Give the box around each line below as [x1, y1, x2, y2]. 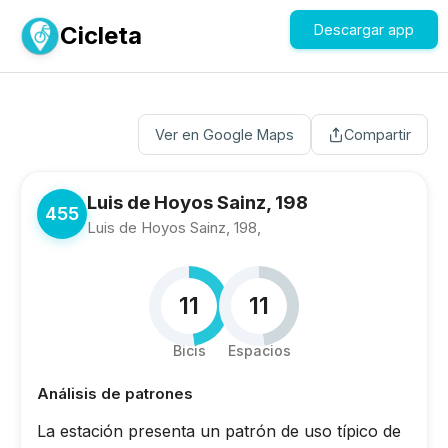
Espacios [227, 342, 291, 359]
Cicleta [60, 21, 142, 50]
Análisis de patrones [37, 384, 193, 403]
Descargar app [314, 21, 414, 38]
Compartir [344, 126, 411, 143]
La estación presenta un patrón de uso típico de [37, 421, 401, 441]
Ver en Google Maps [155, 126, 294, 143]
